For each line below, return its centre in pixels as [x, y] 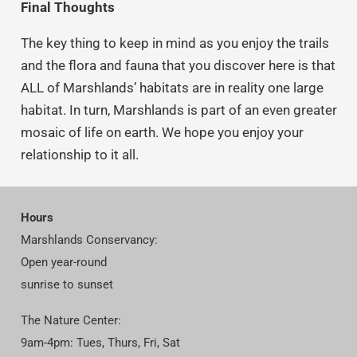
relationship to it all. [79, 155]
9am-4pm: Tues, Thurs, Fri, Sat [100, 343]
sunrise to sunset [67, 285]
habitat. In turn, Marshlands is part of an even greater [178, 110]
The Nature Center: [71, 321]
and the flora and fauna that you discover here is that [178, 66]
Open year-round [63, 263]
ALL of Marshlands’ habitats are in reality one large [172, 88]
